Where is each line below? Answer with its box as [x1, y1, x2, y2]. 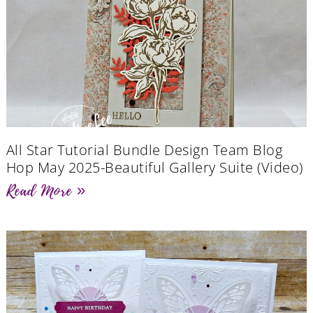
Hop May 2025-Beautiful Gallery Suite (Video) [6, 157, 303, 177]
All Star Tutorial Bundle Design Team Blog [6, 140, 283, 159]
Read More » [6, 179, 86, 202]
